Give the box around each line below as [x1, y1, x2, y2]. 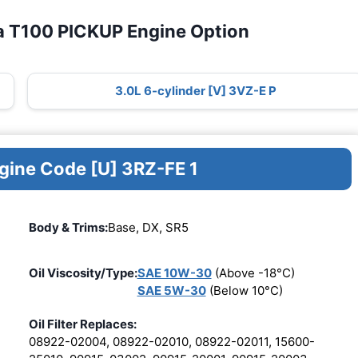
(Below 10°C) [205, 282, 283, 298]
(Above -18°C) [211, 265, 295, 280]
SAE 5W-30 [137, 282, 206, 298]
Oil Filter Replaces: [28, 316, 137, 332]
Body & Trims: [28, 220, 108, 236]
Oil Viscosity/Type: [28, 265, 137, 280]
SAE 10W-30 [137, 265, 212, 280]
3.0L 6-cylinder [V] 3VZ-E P [114, 83, 276, 99]
